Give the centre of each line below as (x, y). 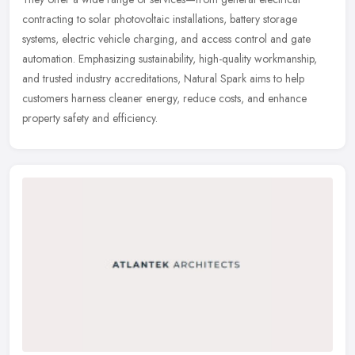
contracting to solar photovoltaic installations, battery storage (160, 19)
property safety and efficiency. (90, 118)
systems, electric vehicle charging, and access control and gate (166, 39)
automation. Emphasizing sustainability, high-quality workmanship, (170, 59)
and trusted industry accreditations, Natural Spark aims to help (163, 79)
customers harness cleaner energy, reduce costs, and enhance (164, 99)
